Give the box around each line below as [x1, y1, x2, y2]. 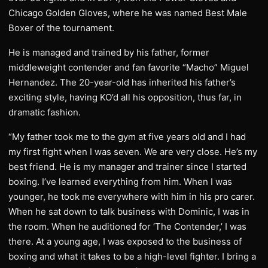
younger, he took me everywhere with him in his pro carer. [8, 191, 255, 202]
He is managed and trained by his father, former [8, 47, 209, 58]
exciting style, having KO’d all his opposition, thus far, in [8, 92, 242, 103]
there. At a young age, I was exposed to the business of [8, 236, 242, 247]
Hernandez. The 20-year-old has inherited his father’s [8, 77, 236, 88]
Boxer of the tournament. [8, 22, 114, 33]
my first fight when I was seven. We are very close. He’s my [8, 146, 257, 157]
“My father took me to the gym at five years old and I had [8, 131, 246, 142]
